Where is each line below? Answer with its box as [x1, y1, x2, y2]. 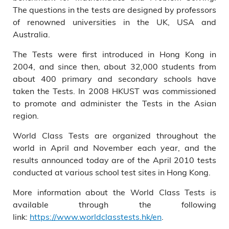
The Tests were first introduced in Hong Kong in [13, 49, 216, 59]
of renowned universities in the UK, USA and [13, 16, 216, 27]
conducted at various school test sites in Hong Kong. [13, 167, 211, 177]
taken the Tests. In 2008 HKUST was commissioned [13, 85, 216, 96]
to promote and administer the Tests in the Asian [13, 98, 216, 108]
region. [13, 110, 39, 121]
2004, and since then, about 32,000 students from [13, 61, 216, 72]
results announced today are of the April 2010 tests [13, 154, 216, 165]
